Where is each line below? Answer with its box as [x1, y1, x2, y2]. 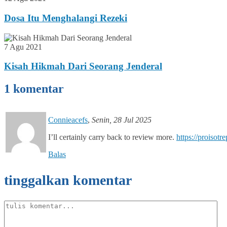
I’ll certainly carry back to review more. [48, 133, 176, 142]
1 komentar [4, 82, 64, 96]
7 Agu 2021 [4, 42, 42, 51]
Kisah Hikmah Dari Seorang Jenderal [4, 61, 162, 72]
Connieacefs [48, 116, 88, 125]
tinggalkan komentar [4, 172, 132, 188]
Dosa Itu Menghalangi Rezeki [4, 12, 127, 23]
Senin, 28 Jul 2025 [92, 116, 152, 125]
